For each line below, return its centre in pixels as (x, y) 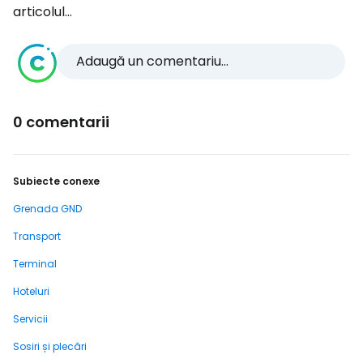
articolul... (43, 12)
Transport (37, 236)
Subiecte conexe (56, 181)
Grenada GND (47, 209)
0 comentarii (61, 122)
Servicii (30, 319)
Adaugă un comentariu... (152, 61)
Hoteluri (31, 291)
